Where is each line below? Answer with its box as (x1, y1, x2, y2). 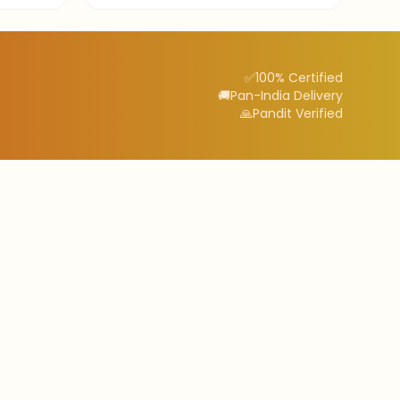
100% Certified (255, 69, 343, 87)
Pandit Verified (253, 104, 343, 122)
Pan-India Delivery (230, 87, 343, 104)
